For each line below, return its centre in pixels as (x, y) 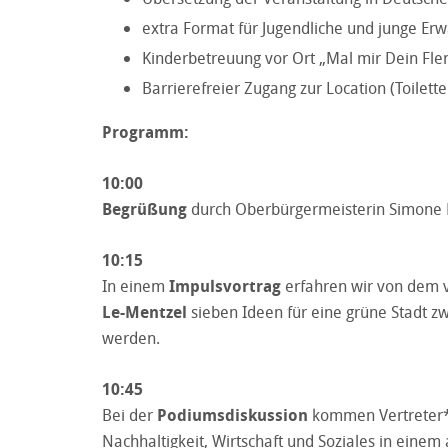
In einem (135, 285)
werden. (131, 337)
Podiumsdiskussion (232, 414)
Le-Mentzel (144, 311)
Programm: (145, 131)
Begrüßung (144, 208)
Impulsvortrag (225, 285)
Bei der (129, 414)
